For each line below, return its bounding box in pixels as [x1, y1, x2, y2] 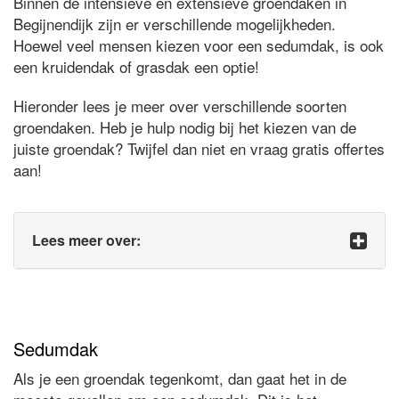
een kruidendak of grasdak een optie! [13, 54, 259, 77]
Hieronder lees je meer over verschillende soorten [13, 94, 346, 117]
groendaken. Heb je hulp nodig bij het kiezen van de [13, 115, 356, 138]
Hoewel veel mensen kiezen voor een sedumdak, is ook [13, 33, 384, 56]
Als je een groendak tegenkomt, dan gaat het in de [13, 366, 346, 389]
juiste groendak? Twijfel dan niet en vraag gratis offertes [13, 136, 385, 159]
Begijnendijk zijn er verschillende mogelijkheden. [13, 12, 336, 35]
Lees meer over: [32, 229, 141, 250]
